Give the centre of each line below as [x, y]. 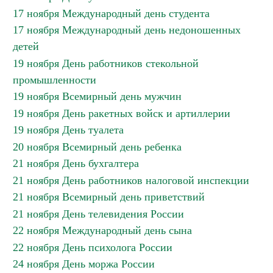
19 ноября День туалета [68, 130]
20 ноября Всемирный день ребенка [97, 147]
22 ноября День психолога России [93, 247]
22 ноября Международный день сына [102, 230]
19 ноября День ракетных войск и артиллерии [122, 113]
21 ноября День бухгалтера [76, 163]
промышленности [55, 80]
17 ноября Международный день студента [111, 13]
